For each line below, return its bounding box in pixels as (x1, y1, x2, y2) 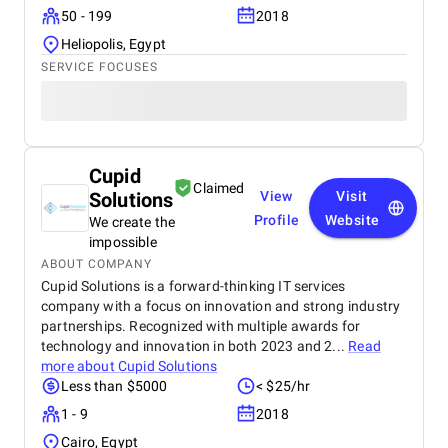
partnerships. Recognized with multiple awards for (41, 318, 361, 334)
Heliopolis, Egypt (61, 36, 166, 52)
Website (324, 212, 380, 228)
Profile (253, 212, 300, 228)
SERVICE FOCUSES (41, 60, 158, 74)
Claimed (193, 180, 245, 196)
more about (41, 358, 118, 374)
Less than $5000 (61, 378, 168, 394)
